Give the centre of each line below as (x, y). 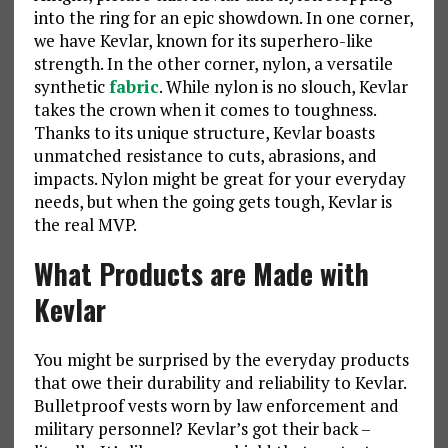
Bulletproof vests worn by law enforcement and (216, 406)
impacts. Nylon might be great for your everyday (219, 179)
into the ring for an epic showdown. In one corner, (223, 18)
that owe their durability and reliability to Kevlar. (219, 383)
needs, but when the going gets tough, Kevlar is (212, 202)
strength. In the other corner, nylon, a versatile (213, 64)
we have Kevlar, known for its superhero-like (203, 41)
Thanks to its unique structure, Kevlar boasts (204, 133)
